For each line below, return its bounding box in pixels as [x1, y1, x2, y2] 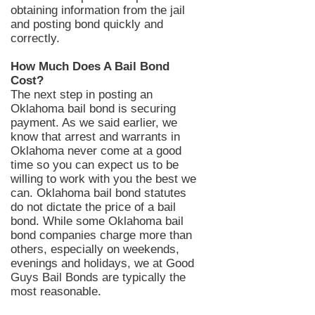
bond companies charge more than [11, 229, 192, 242]
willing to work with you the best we [11, 172, 196, 186]
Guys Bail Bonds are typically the [11, 271, 186, 284]
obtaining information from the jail [11, 4, 185, 17]
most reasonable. [11, 285, 101, 298]
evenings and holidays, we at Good [11, 257, 194, 270]
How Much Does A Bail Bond [11, 60, 169, 73]
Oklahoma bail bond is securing [11, 102, 176, 115]
